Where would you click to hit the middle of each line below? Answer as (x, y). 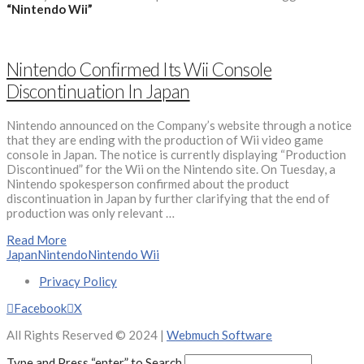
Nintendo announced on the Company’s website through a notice (179, 125)
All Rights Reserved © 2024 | (87, 334)
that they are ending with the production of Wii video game (165, 139)
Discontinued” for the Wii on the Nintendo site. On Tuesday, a (171, 169)
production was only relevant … (91, 212)
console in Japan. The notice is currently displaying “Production (176, 154)
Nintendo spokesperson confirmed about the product (148, 183)
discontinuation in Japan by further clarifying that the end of (168, 198)
